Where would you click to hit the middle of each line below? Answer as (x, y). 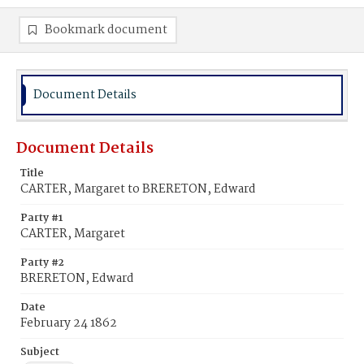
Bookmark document (106, 30)
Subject (40, 352)
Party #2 (42, 263)
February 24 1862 (69, 323)
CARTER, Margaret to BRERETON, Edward (138, 189)
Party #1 (41, 218)
